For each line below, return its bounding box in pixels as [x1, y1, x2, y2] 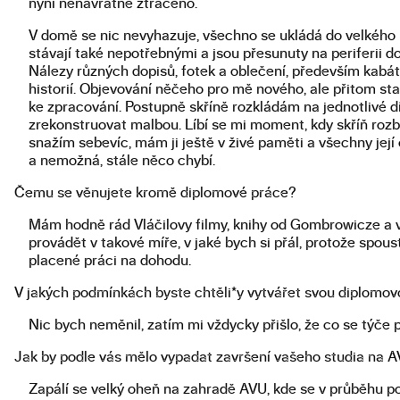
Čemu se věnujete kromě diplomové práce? [14, 186, 296, 201]
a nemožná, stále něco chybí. [29, 154, 215, 169]
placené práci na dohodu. [29, 254, 191, 269]
